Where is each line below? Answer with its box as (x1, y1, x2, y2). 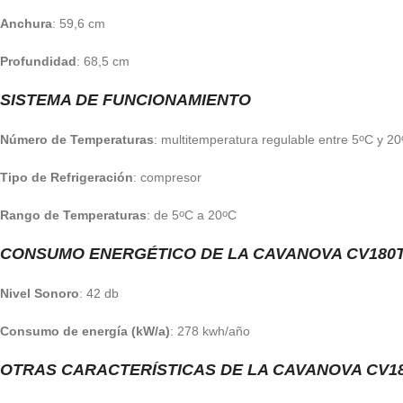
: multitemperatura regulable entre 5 (154, 132, 359, 147)
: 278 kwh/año (170, 324, 250, 338)
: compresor (133, 170, 201, 184)
